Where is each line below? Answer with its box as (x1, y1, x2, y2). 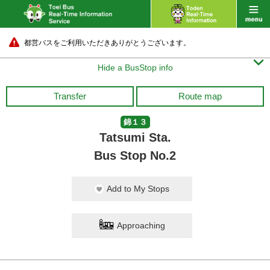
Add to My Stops (107, 184, 169, 193)
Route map (178, 91, 222, 101)
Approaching (117, 221, 165, 230)
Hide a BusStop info (97, 63, 173, 72)
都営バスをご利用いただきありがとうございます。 (24, 39, 190, 47)
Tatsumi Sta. (99, 131, 171, 144)
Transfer (54, 91, 86, 101)
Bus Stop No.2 (94, 149, 176, 162)
